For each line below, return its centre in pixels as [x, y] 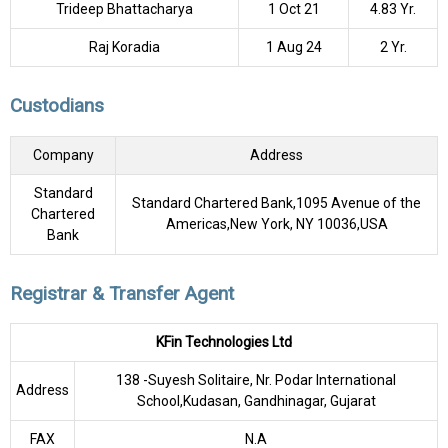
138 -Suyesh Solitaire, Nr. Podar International [256, 380]
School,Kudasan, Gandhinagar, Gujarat [256, 401]
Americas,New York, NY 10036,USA [276, 223]
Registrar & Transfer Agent [122, 293]
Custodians [57, 105]
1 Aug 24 [293, 46]
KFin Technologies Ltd [224, 342]
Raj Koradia [124, 46]
